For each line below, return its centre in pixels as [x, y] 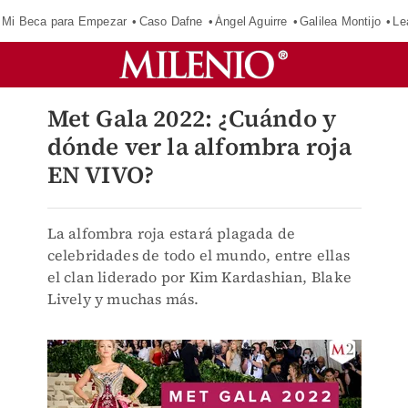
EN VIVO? [101, 175]
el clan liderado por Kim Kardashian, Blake [199, 277]
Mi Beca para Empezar [65, 21]
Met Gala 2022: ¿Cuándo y [192, 118]
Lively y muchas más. [123, 299]
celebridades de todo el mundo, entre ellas [198, 255]
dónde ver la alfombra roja [199, 147]
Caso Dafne [171, 21]
